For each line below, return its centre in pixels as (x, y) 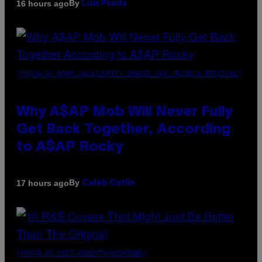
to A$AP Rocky (70, 148)
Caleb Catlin (108, 184)
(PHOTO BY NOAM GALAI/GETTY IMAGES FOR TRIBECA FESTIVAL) (129, 74)
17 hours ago (43, 183)
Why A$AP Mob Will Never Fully (124, 113)
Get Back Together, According (123, 130)
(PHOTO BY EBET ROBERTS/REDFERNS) (82, 254)
